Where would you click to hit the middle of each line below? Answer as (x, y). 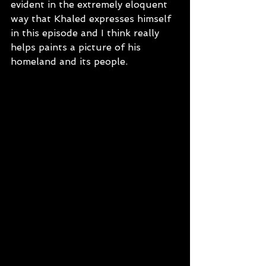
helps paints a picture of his (77, 47)
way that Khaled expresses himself (92, 19)
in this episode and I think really (86, 33)
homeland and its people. (69, 61)
